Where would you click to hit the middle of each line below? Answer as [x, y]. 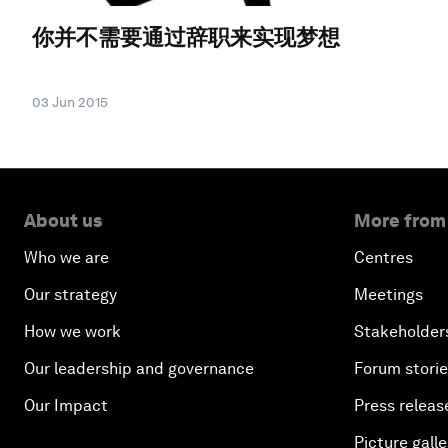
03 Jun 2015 [70, 101]
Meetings [388, 294]
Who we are [66, 257]
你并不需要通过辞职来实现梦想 [186, 36]
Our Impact [66, 405]
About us [63, 220]
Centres [383, 257]
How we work [72, 331]
